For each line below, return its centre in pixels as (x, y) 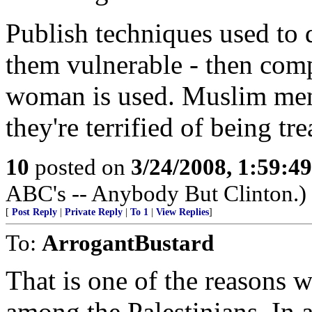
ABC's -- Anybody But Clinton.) (156, 193)
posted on (80, 167)
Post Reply (34, 212)
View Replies (182, 212)
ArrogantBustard (128, 243)
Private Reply (94, 212)
